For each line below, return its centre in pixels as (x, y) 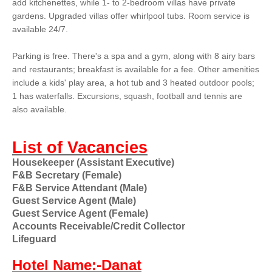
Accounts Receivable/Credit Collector (99, 226)
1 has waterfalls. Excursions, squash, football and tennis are (127, 96)
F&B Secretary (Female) (67, 175)
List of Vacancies (80, 148)
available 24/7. (40, 29)
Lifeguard (34, 239)
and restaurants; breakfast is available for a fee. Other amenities (136, 69)
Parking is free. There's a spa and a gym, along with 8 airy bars (134, 56)
